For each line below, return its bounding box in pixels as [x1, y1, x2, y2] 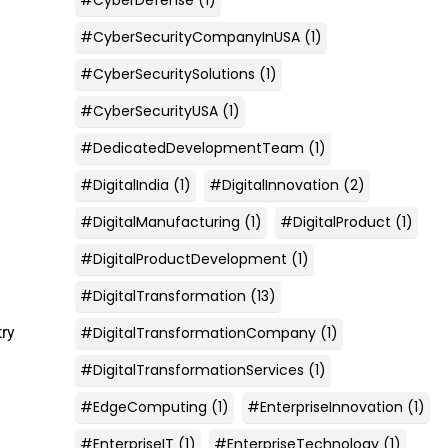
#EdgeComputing [79, 396, 207, 417]
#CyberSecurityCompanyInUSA [79, 26, 300, 47]
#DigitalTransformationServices [79, 359, 304, 380]
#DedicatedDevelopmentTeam [79, 137, 304, 158]
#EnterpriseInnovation [246, 396, 403, 417]
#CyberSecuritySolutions [79, 63, 255, 84]
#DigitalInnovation [208, 174, 339, 195]
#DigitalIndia [79, 174, 169, 195]
